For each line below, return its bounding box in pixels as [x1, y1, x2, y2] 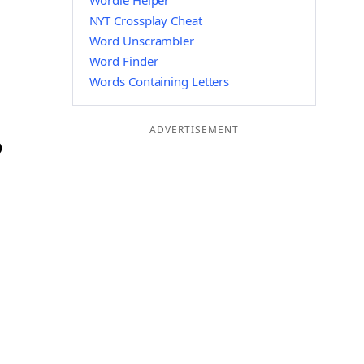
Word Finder [89, 53, 158, 69]
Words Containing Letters [89, 73, 230, 89]
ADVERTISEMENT [149, 123, 239, 136]
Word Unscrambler [89, 32, 194, 49]
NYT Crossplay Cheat [89, 12, 202, 28]
